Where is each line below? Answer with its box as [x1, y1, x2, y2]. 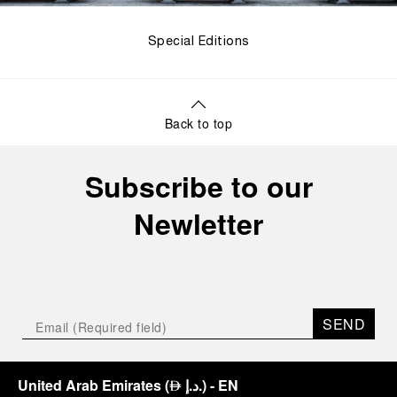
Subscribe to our [84, 166, 313, 207]
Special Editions [147, 36, 250, 49]
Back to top [164, 114, 233, 133]
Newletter [134, 203, 263, 245]
